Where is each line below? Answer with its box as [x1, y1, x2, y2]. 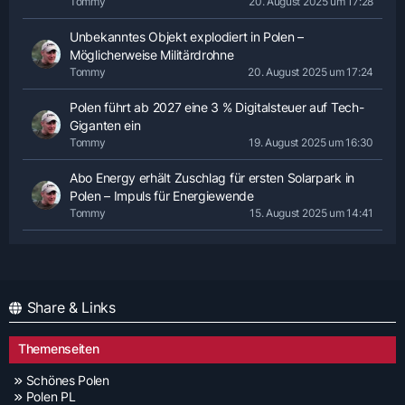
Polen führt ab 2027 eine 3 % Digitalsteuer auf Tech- [70, 99, 364, 115]
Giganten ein [70, 118, 141, 133]
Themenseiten [18, 341, 99, 356]
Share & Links [26, 298, 116, 316]
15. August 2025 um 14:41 [250, 206, 373, 220]
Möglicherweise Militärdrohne [70, 47, 234, 62]
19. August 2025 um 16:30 [249, 136, 373, 149]
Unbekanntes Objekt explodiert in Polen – [70, 29, 304, 44]
